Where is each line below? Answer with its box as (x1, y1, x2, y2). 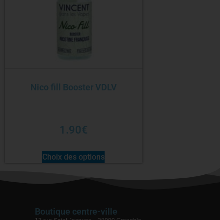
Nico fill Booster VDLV (30, 82, 117, 92)
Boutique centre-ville (35, 206, 117, 217)
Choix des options (42, 152, 105, 162)
